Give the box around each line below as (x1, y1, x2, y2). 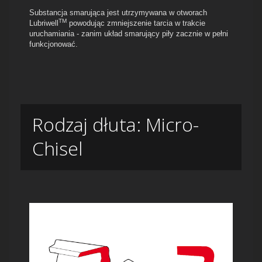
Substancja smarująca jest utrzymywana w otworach (29, 8, 207, 18)
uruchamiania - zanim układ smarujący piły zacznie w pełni (29, 29, 228, 39)
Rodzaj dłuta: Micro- (32, 112, 199, 137)
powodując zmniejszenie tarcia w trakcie (67, 19, 205, 28)
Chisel (32, 136, 82, 161)
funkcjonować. (29, 40, 78, 49)
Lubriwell (29, 19, 58, 28)
